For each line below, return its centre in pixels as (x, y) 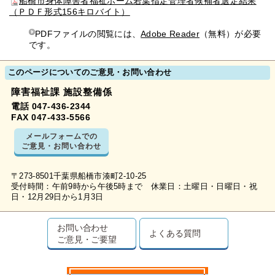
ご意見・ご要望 (87, 239)
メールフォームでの (61, 136)
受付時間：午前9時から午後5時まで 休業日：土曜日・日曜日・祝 (134, 187)
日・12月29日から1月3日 (57, 197)
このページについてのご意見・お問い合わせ (90, 72)
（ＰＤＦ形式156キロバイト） (70, 12)
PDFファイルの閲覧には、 (88, 34)
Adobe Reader (170, 34)
